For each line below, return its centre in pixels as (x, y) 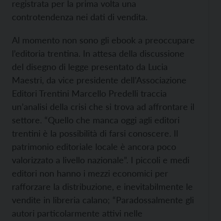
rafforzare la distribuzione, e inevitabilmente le (102, 186)
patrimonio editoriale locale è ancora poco (94, 147)
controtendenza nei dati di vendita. (80, 17)
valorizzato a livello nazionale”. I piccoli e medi (101, 160)
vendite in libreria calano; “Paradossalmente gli (103, 200)
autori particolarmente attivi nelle (77, 213)
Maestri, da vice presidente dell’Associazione (99, 80)
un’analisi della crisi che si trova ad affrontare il (103, 107)
